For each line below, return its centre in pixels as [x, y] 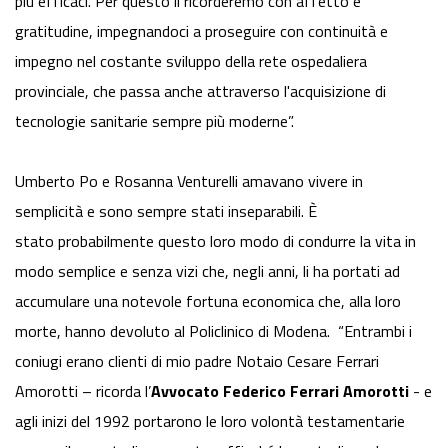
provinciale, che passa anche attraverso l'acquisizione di [200, 91]
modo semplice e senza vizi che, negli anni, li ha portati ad [207, 271]
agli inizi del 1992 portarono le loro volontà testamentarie [210, 421]
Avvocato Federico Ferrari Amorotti [280, 391]
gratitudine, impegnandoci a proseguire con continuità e [201, 31]
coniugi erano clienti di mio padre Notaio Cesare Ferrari [197, 361]
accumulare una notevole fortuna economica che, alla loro [208, 301]
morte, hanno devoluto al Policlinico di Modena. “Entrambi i [213, 331]
